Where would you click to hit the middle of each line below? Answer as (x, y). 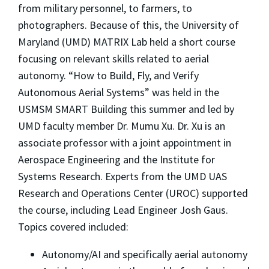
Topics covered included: (73, 226)
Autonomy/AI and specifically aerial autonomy (145, 254)
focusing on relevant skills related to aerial (113, 58)
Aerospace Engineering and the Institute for (116, 159)
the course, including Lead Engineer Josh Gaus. (123, 210)
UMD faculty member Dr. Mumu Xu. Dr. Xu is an (122, 125)
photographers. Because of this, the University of (128, 25)
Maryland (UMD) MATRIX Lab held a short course (127, 41)
